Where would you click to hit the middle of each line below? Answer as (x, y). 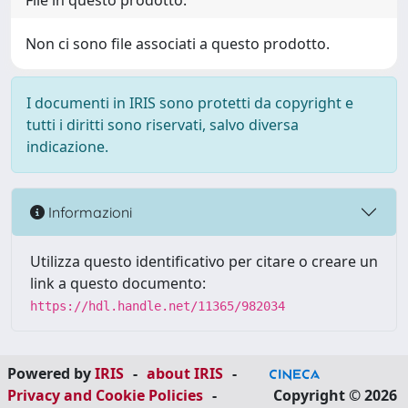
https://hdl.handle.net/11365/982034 (158, 306)
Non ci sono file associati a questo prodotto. (178, 44)
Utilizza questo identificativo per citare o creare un (204, 261)
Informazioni (88, 212)
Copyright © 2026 (335, 395)
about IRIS (185, 373)
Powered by (51, 373)
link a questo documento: (118, 283)
